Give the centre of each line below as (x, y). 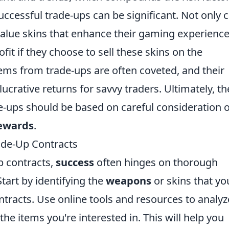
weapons (129, 181)
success (75, 163)
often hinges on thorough (156, 163)
